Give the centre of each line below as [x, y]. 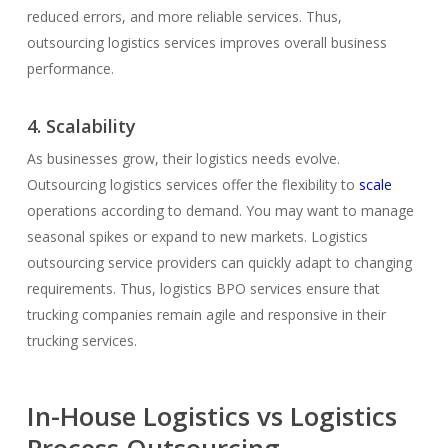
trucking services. [81, 341]
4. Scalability [81, 126]
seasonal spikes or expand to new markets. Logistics [197, 237]
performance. [70, 69]
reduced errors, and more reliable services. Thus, [184, 17]
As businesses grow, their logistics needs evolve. [183, 159]
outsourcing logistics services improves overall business [206, 43]
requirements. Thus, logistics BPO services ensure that [203, 289]
